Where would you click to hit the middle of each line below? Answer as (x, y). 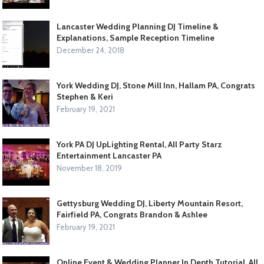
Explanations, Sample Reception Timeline (136, 38)
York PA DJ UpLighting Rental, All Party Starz (140, 145)
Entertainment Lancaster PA (109, 156)
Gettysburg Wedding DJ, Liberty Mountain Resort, (150, 204)
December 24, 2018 (91, 50)
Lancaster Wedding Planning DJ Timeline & (138, 27)
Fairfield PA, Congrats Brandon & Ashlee (132, 215)
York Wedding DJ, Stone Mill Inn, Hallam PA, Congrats (156, 86)
